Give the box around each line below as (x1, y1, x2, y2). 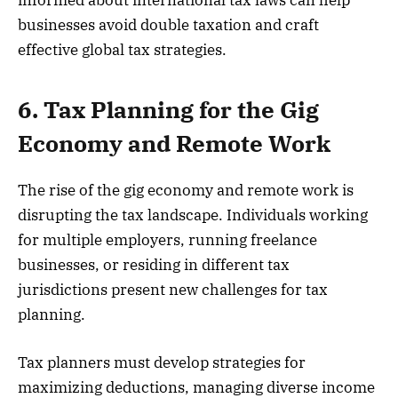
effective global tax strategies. (18, 40, 227, 60)
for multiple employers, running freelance (18, 229, 317, 250)
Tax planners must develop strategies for (18, 352, 306, 372)
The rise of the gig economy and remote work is (18, 179, 354, 200)
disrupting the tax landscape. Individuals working (18, 204, 368, 225)
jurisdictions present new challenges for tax (18, 279, 328, 299)
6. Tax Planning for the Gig (18, 94, 319, 124)
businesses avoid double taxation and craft (18, 15, 319, 36)
